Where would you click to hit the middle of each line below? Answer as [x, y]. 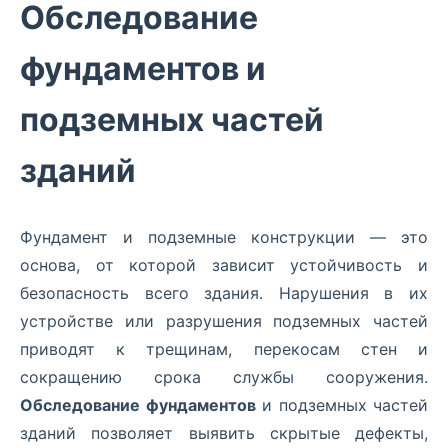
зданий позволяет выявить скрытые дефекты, [224, 432]
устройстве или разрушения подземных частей [224, 320]
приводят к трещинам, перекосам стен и [224, 348]
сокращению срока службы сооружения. [224, 376]
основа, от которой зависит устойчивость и [224, 264]
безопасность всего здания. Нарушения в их [224, 292]
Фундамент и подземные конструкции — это [224, 236]
